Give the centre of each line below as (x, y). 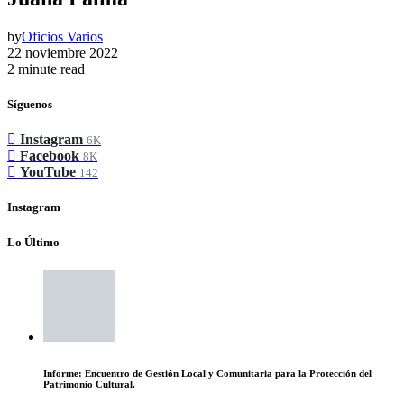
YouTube (48, 172)
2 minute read (46, 69)
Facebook (50, 156)
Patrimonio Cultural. (89, 384)
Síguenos (30, 104)
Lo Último (33, 242)
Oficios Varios (62, 36)
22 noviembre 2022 (63, 52)
